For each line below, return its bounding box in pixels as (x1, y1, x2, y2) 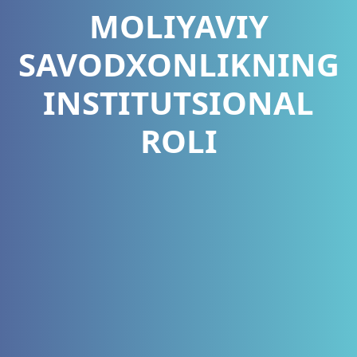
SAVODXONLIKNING (18, 42, 339, 86)
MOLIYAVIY (88, 4, 269, 48)
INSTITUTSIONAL (43, 80, 314, 124)
